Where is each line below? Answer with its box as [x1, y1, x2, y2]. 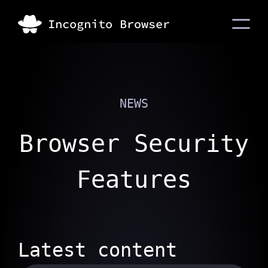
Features [77, 166, 191, 193]
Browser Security [19, 130, 249, 157]
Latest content [17, 239, 177, 261]
